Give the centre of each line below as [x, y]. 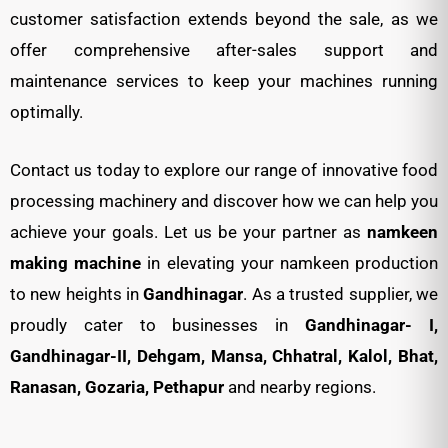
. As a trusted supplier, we [341, 294]
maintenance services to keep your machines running [224, 81]
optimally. [46, 112]
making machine [76, 263]
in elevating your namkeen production [290, 263]
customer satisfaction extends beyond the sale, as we [224, 19]
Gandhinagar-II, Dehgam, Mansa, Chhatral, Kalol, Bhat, [224, 356]
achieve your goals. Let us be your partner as [188, 232]
